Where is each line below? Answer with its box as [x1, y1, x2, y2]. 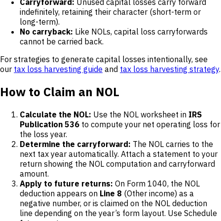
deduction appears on [20, 188, 100, 198]
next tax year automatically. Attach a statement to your [20, 148, 218, 159]
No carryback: [20, 27, 73, 37]
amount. [20, 168, 49, 179]
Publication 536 [20, 119, 79, 129]
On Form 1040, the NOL [113, 178, 200, 188]
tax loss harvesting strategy [120, 64, 219, 74]
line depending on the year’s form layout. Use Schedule [20, 208, 217, 218]
